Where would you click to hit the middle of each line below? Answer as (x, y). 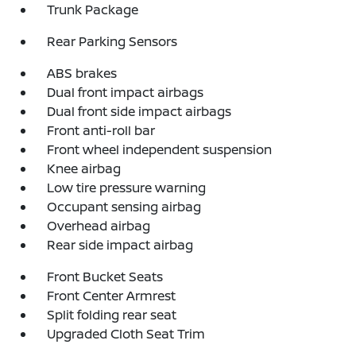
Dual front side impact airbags (139, 111)
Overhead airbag (99, 226)
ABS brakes (82, 73)
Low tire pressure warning (127, 188)
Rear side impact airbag (120, 245)
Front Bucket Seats (105, 277)
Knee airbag (84, 168)
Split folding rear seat (112, 315)
